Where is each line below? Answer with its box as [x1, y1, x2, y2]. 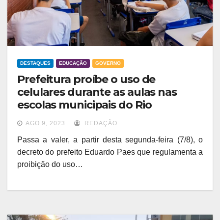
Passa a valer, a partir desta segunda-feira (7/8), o [17, 136, 203, 144]
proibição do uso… [17, 160, 83, 169]
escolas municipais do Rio [17, 98, 152, 112]
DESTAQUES [20, 60, 51, 66]
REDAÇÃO [82, 120, 117, 127]
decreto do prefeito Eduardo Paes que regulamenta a [17, 148, 203, 157]
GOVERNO [95, 60, 121, 66]
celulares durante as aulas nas [17, 85, 177, 99]
